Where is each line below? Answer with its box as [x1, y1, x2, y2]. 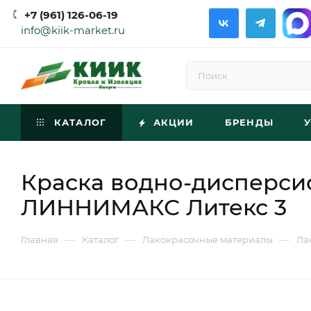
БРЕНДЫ [224, 117, 274, 128]
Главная [21, 234, 58, 245]
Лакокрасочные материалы [142, 234, 273, 245]
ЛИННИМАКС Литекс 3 [21, 194, 287, 221]
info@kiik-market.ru [21, 24, 125, 37]
